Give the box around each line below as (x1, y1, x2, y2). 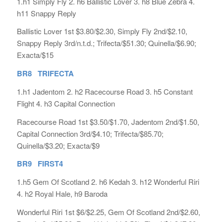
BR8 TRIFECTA (16, 68, 74, 79)
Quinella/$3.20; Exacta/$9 (16, 140, 100, 151)
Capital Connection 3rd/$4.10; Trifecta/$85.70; (16, 128, 164, 139)
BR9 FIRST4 (16, 158, 63, 169)
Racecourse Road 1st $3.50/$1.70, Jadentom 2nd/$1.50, (16, 116, 199, 127)
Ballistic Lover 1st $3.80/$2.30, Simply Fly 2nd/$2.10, (16, 26, 187, 37)
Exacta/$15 (16, 50, 54, 60)
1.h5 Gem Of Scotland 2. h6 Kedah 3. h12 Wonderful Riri (16, 176, 199, 187)
